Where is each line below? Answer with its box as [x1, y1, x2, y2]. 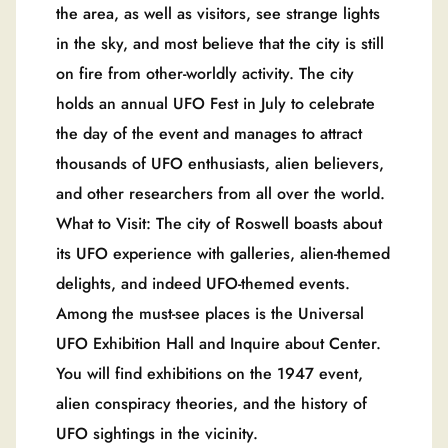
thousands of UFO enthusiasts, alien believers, [56, 152, 384, 176]
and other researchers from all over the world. [56, 182, 385, 206]
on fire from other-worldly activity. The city [56, 62, 354, 86]
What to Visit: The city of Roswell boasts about [56, 212, 382, 236]
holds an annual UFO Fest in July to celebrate [56, 92, 375, 116]
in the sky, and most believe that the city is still [56, 32, 384, 56]
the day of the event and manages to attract [56, 122, 362, 146]
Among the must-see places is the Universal [56, 302, 364, 326]
